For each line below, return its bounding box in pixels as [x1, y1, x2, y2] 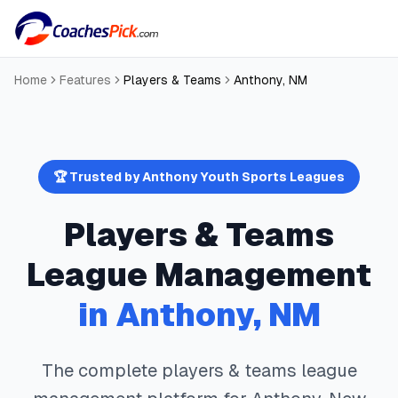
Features [60, 73, 111, 87]
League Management [27, 257, 371, 293]
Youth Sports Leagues [197, 170, 345, 184]
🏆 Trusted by [53, 170, 142, 184]
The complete [41, 361, 162, 380]
